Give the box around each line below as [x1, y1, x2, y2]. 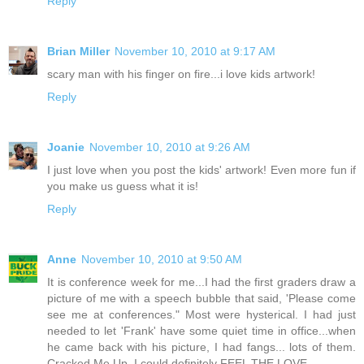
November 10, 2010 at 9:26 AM [89, 140, 250, 154]
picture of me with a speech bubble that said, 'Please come [47, 291, 356, 305]
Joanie [47, 140, 84, 154]
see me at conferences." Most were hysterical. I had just [47, 307, 356, 321]
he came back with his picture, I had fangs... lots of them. [47, 340, 356, 353]
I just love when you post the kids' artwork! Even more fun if [47, 162, 356, 176]
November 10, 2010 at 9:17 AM [115, 44, 275, 58]
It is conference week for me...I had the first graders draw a [47, 275, 356, 288]
